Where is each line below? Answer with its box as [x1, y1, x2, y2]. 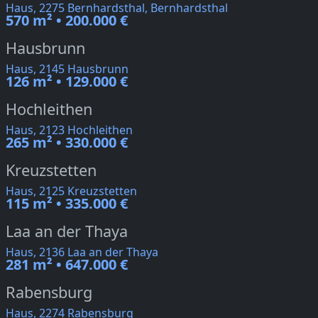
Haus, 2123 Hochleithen [6, 122, 133, 138]
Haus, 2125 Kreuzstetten [6, 183, 137, 199]
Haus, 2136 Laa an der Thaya [6, 244, 158, 261]
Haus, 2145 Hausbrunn [6, 61, 128, 77]
